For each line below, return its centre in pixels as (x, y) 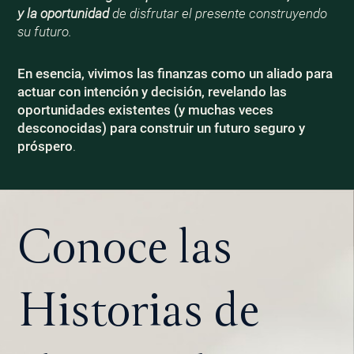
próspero (45, 146)
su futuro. (44, 32)
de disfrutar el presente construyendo (218, 14)
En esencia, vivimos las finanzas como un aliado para (175, 73)
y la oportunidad (63, 14)
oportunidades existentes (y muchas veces (145, 109)
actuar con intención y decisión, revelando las (152, 91)
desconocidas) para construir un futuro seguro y (161, 128)
